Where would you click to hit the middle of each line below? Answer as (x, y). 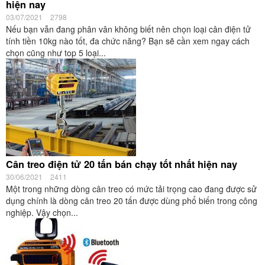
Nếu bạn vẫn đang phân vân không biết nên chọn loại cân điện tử (128, 29)
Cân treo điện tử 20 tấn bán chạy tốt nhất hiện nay (122, 164)
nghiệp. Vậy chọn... (42, 212)
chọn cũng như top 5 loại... (56, 53)
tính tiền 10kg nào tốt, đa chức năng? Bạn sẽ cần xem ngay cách (128, 41)
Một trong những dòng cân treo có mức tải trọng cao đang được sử (131, 189)
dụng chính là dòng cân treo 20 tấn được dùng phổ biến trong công (132, 201)
